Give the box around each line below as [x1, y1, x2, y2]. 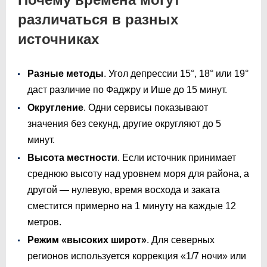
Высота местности [27, 152, 117, 163]
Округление [27, 102, 83, 113]
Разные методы [27, 68, 104, 79]
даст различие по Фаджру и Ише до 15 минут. [27, 84, 227, 95]
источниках [18, 30, 99, 47]
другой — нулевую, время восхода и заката [27, 184, 220, 195]
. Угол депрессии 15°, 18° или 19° [104, 68, 249, 79]
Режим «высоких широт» [27, 234, 147, 245]
